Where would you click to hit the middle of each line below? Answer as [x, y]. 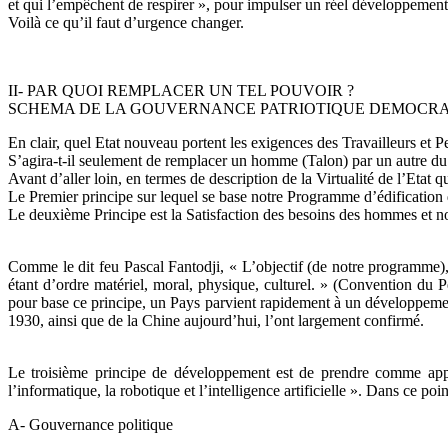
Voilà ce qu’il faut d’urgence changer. [126, 23]
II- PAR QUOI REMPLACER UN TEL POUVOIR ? [181, 91]
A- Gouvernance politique [90, 425]
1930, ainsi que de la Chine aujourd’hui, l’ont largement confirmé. [216, 321]
